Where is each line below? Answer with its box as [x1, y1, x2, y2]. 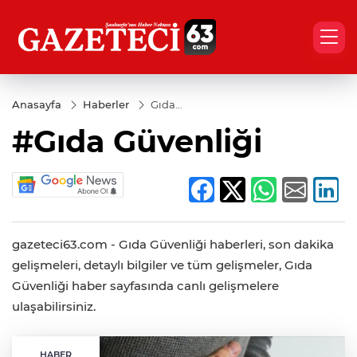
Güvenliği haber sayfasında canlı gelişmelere [12, 278, 279, 294]
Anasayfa [12, 98, 61, 111]
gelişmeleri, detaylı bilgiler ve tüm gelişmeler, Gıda [12, 257, 312, 273]
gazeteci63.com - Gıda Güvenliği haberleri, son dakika [12, 237, 334, 253]
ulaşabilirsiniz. [12, 299, 96, 315]
